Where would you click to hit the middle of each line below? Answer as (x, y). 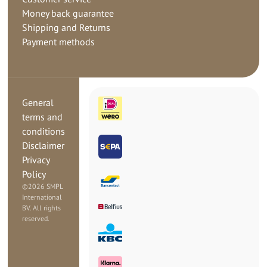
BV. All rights (42, 207)
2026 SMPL (46, 186)
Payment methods (59, 41)
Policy (34, 174)
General (38, 102)
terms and (43, 117)
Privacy (36, 159)
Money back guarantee (68, 13)
